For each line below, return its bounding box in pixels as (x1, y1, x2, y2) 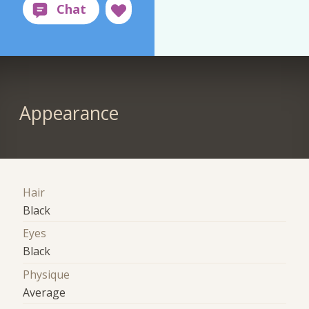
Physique (23, 266, 70, 282)
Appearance (19, 101, 119, 126)
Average (23, 284, 66, 300)
